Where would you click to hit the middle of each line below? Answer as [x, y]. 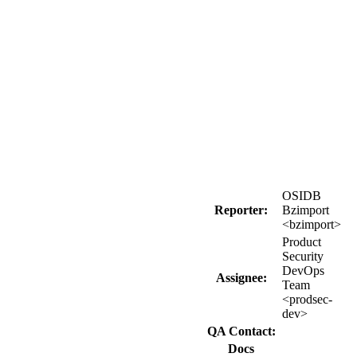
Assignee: [241, 277]
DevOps [303, 270]
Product [302, 241]
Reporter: [241, 210]
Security [303, 256]
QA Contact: [241, 331]
